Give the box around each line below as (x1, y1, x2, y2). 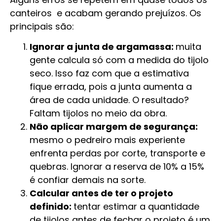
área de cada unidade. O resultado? (30, 94, 189, 107)
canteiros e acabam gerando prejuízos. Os (10, 6, 201, 19)
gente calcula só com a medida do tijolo (30, 54, 209, 67)
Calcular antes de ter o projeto (30, 187, 173, 200)
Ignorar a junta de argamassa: (30, 40, 176, 53)
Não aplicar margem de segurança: (30, 120, 198, 133)
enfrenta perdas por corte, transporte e (30, 147, 205, 160)
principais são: (10, 20, 74, 33)
